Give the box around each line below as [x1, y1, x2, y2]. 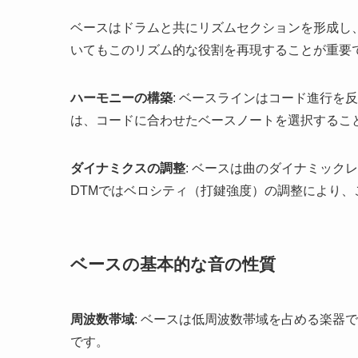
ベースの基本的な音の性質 [70, 254, 276, 273]
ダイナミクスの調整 [70, 161, 185, 176]
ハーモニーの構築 [70, 91, 173, 105]
